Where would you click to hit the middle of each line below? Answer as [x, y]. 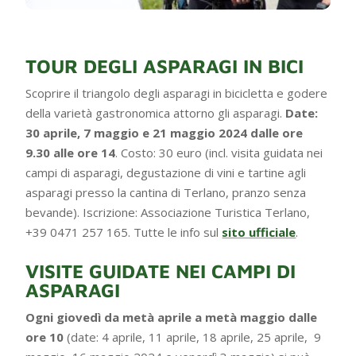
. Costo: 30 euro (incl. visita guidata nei [219, 152]
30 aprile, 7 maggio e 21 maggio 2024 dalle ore [164, 132]
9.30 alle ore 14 [71, 152]
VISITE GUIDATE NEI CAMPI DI [161, 271]
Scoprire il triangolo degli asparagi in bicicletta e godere [177, 93]
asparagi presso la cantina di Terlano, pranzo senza [166, 192]
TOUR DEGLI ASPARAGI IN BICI [165, 66]
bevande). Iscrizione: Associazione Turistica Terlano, [168, 212]
